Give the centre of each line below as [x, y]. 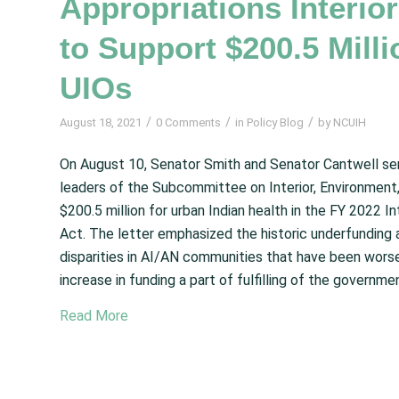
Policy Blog [275, 122]
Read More [94, 315]
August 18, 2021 [101, 122]
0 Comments [188, 122]
